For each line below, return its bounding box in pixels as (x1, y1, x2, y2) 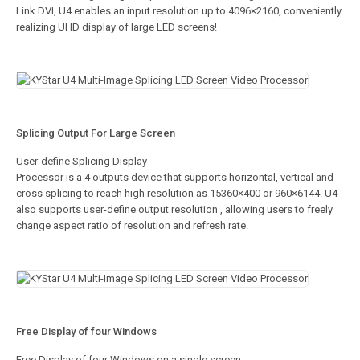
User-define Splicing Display (16, 155, 147, 168)
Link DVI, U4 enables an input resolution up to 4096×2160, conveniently (16, 5, 342, 18)
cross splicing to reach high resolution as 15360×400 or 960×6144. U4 (16, 187, 337, 200)
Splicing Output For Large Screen (16, 127, 175, 140)
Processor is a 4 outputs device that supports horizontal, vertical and (16, 171, 333, 184)
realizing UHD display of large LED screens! (16, 21, 219, 34)
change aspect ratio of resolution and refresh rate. (16, 219, 248, 232)
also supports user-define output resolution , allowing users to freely (16, 203, 333, 216)
